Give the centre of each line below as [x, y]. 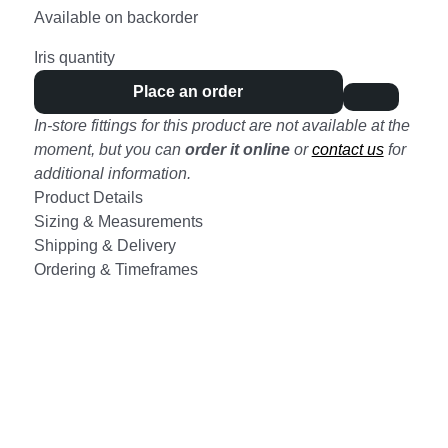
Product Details [88, 197]
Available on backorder [115, 17]
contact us [347, 149]
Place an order [188, 91]
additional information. [112, 173]
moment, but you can [109, 149]
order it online [237, 149]
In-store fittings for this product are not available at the [221, 125]
